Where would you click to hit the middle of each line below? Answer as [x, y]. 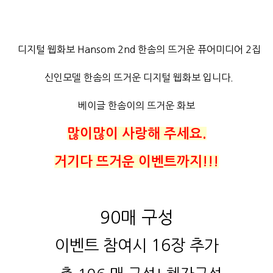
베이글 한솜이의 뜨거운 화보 [136, 105]
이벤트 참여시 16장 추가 [136, 246]
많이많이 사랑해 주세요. [136, 133]
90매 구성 [136, 218]
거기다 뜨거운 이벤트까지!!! [136, 161]
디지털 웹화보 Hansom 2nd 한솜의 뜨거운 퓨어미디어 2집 [136, 49]
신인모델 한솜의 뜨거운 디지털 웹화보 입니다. [136, 77]
